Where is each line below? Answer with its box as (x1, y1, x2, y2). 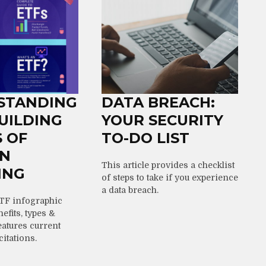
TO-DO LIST (101, 129, 189, 147)
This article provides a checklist (101, 160, 235, 170)
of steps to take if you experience (101, 172, 238, 182)
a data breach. (101, 185, 159, 195)
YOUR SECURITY (101, 111, 223, 129)
